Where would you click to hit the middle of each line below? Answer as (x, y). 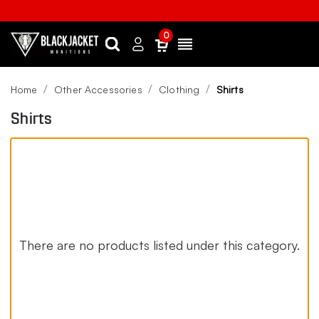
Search (126, 50)
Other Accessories (98, 89)
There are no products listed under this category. (159, 245)
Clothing (179, 89)
